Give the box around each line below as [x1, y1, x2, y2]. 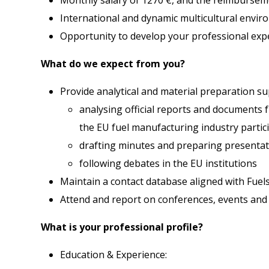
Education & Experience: [60, 247, 167, 261]
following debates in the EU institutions [79, 156, 257, 170]
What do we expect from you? [41, 56, 185, 70]
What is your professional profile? [41, 220, 203, 234]
